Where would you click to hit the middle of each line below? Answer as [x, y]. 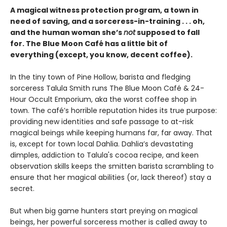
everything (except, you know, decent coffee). [101, 54]
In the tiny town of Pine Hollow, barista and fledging [100, 77]
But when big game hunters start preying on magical [104, 211]
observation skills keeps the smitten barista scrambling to [112, 166]
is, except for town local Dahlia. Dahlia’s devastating [102, 144]
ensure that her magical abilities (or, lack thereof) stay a [111, 177]
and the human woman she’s [67, 32]
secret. [22, 188]
